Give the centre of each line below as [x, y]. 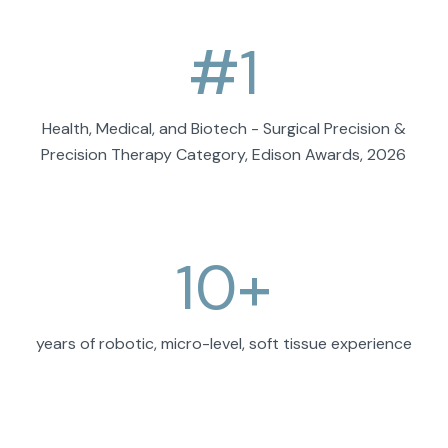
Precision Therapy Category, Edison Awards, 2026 [224, 155]
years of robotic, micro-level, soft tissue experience [223, 344]
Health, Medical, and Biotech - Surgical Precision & [223, 129]
